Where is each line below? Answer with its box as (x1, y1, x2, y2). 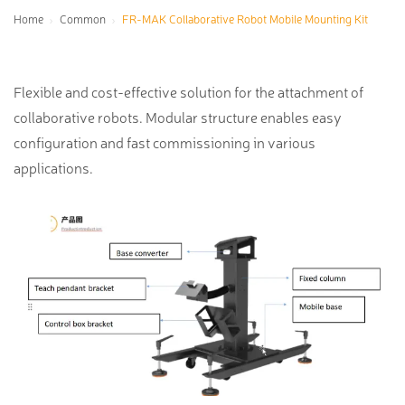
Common (59, 11, 106, 27)
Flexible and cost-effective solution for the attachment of (14, 81, 363, 102)
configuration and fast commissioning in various (14, 132, 316, 153)
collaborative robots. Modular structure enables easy (14, 107, 342, 127)
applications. (14, 157, 93, 178)
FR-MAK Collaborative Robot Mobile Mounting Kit (121, 11, 368, 27)
